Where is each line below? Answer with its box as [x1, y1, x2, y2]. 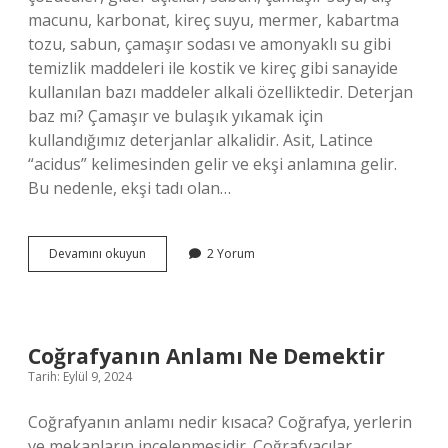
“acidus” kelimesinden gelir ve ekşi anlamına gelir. [28, 153, 397, 175]
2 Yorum [207, 245, 255, 262]
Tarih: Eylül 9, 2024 [28, 368, 132, 385]
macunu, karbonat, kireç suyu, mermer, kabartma [28, 9, 399, 31]
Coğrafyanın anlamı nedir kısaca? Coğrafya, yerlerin [28, 411, 412, 433]
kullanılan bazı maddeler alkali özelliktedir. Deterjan [28, 81, 413, 103]
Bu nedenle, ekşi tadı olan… [28, 177, 231, 199]
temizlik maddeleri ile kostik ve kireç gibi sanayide [28, 57, 398, 79]
